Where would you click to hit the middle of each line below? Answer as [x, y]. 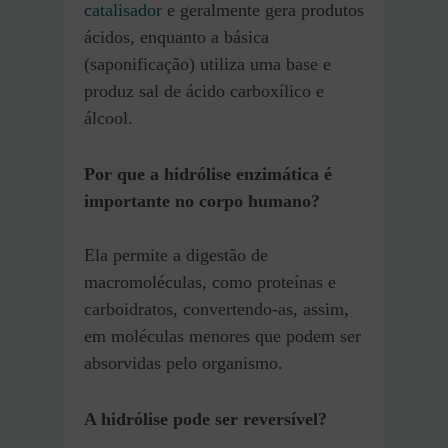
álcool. [108, 117]
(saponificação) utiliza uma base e [207, 63]
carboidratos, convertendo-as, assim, [216, 308]
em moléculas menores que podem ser [222, 335]
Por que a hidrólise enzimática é [208, 173]
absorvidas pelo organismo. [183, 362]
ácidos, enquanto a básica [176, 36]
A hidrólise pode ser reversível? [205, 418]
